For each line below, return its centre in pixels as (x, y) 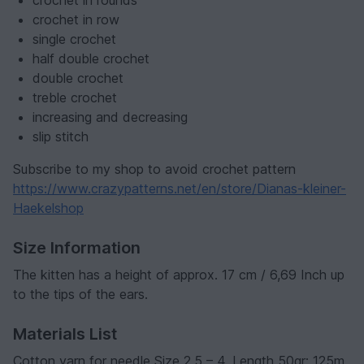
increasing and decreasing (110, 117)
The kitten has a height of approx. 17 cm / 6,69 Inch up (179, 275)
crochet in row (76, 20)
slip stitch (61, 137)
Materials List (65, 334)
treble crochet (75, 98)
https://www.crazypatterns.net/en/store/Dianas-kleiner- (180, 189)
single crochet (74, 39)
